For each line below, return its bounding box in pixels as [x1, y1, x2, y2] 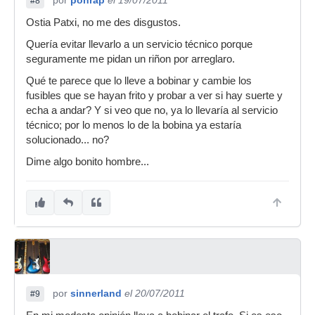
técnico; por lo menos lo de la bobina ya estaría [26, 120, 241, 131]
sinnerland [70, 288, 122, 299]
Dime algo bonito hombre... [26, 156, 149, 167]
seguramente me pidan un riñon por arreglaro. [26, 53, 235, 65]
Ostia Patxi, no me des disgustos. [26, 17, 181, 28]
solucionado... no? [26, 134, 109, 146]
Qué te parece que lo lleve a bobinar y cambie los [26, 75, 252, 86]
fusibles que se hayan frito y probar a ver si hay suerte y [26, 90, 283, 101]
